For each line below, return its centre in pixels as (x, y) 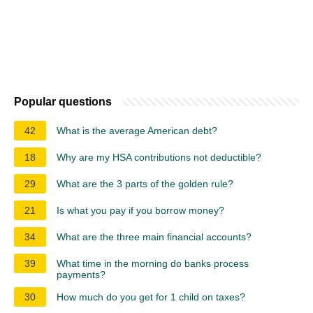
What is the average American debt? (137, 130)
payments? (81, 274)
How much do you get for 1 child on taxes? (151, 297)
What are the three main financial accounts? (154, 236)
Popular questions (63, 101)
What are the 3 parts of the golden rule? (145, 183)
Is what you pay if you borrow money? (140, 210)
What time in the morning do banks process (153, 263)
